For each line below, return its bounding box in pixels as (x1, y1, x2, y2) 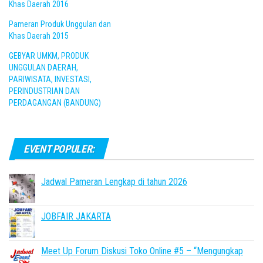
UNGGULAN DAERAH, (9, 63, 78, 72)
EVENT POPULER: (23, 143, 95, 155)
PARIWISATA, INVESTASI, (9, 75, 92, 84)
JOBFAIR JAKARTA (41, 211, 111, 222)
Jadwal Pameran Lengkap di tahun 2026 (41, 176, 187, 187)
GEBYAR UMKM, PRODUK (9, 51, 89, 60)
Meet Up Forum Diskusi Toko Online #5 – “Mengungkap (41, 245, 243, 257)
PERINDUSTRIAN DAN (9, 86, 80, 96)
